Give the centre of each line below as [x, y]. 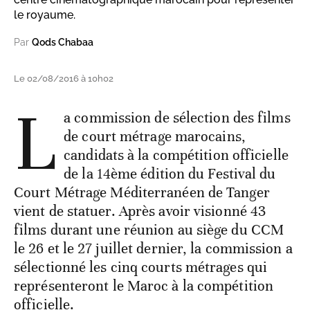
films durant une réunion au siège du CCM [149, 230]
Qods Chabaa [63, 43]
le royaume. [45, 15]
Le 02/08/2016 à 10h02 [64, 79]
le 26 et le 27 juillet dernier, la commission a [153, 249]
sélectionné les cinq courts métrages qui [141, 267]
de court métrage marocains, [155, 137]
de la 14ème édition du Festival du [170, 174]
